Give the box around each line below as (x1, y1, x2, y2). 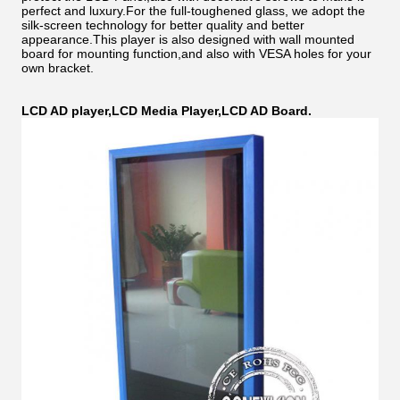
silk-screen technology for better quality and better (21, 18, 304, 32)
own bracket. (21, 61, 94, 75)
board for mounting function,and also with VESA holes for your (21, 46, 371, 61)
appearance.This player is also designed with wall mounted (21, 32, 354, 46)
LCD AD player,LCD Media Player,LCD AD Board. (21, 104, 312, 118)
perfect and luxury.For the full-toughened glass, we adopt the (21, 4, 365, 18)
